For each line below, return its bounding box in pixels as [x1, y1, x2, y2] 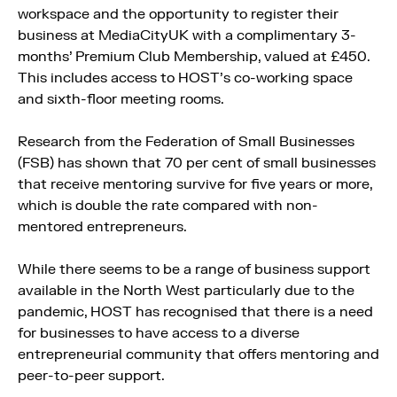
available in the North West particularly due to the [18, 282, 354, 300]
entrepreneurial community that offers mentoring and [18, 346, 379, 363]
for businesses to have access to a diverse [18, 324, 300, 342]
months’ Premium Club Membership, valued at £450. [18, 48, 370, 66]
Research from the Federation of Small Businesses [18, 133, 354, 151]
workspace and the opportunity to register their [18, 5, 339, 23]
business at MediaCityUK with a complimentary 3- [18, 27, 356, 44]
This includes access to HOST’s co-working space [18, 69, 353, 87]
